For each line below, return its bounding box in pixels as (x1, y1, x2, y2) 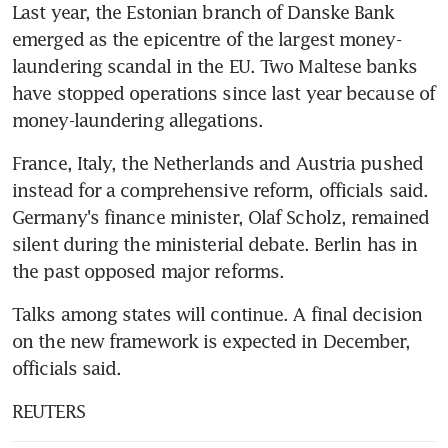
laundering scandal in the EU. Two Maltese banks (12, 54, 417, 77)
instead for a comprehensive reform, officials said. (12, 178, 429, 201)
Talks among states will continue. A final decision (12, 302, 423, 325)
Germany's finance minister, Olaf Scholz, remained (12, 205, 429, 228)
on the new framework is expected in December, (12, 329, 411, 352)
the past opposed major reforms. (12, 259, 285, 282)
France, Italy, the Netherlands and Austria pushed (12, 151, 423, 174)
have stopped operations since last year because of (12, 81, 436, 104)
